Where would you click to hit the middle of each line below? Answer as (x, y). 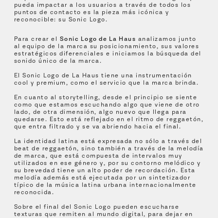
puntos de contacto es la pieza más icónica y (91, 12)
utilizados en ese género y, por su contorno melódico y (107, 163)
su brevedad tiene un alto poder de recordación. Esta (105, 171)
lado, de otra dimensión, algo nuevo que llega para (100, 112)
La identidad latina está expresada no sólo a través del (108, 141)
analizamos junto (166, 39)
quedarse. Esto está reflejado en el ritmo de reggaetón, (109, 119)
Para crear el (37, 39)
